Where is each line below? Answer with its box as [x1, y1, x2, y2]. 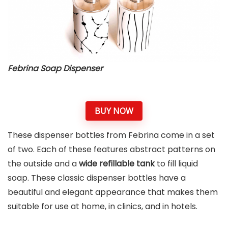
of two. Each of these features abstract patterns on [8, 144, 215, 156]
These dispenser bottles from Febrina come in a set [8, 129, 215, 141]
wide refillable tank [77, 158, 157, 170]
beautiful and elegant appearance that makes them [8, 186, 218, 198]
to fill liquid [157, 158, 198, 170]
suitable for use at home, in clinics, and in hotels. [8, 201, 197, 213]
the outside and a [8, 158, 77, 170]
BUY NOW [95, 105, 133, 117]
